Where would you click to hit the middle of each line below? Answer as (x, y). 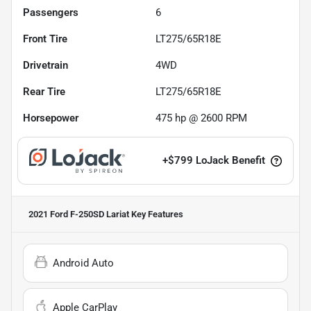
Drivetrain (45, 65)
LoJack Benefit (230, 161)
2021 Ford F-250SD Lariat (79, 214)
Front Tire (45, 39)
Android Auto (83, 263)
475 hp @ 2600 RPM (201, 118)
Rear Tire (44, 91)
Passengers (51, 12)
